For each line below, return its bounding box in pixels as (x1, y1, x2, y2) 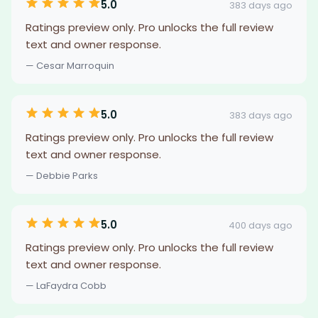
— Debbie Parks (26, 169, 98, 182)
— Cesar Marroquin (26, 59, 114, 72)
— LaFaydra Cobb (26, 279, 106, 292)
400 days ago (229, 218, 292, 232)
